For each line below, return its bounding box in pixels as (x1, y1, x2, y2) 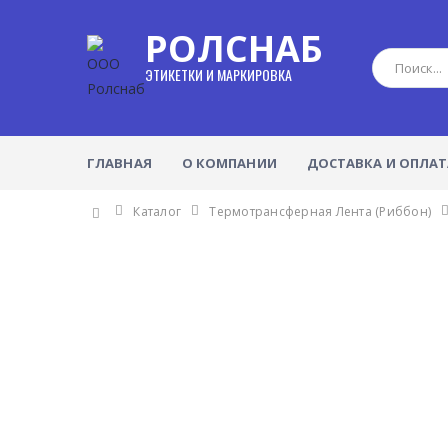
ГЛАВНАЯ (87, 153, 152, 172)
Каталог (133, 203, 182, 220)
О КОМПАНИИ (181, 153, 277, 172)
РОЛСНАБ (145, 24, 323, 73)
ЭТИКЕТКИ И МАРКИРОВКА (145, 64, 292, 85)
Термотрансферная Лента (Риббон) (209, 203, 432, 220)
